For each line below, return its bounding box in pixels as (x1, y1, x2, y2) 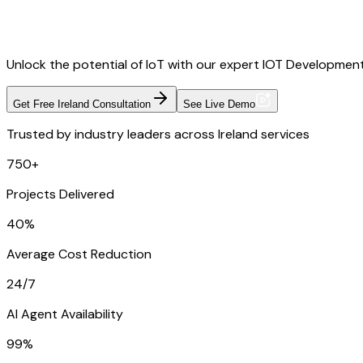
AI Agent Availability (6, 305, 123, 323)
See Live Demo (183, 98, 255, 111)
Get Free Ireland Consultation (13, 98, 151, 111)
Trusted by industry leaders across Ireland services (6, 126, 310, 143)
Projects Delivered (6, 186, 114, 203)
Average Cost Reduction (6, 246, 152, 263)
